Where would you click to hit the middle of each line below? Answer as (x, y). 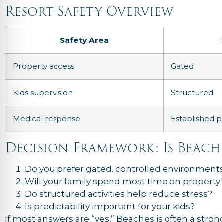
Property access (44, 66)
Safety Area (84, 40)
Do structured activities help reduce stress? (118, 194)
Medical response (47, 119)
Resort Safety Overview (89, 11)
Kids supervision (43, 93)
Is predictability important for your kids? (110, 206)
